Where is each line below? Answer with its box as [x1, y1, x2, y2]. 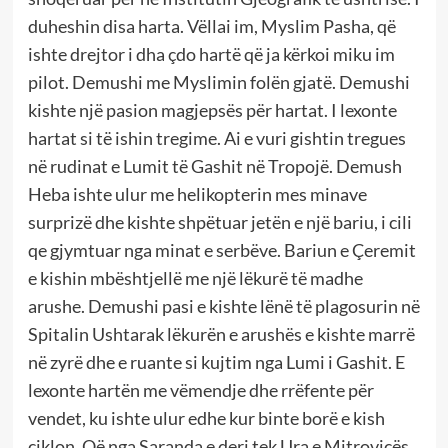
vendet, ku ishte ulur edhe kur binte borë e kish [27, 406, 385, 429]
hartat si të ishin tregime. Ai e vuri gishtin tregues [27, 126, 406, 149]
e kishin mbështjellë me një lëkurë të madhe [27, 266, 363, 289]
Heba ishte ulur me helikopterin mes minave [27, 182, 367, 205]
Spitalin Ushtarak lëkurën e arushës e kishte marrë [27, 322, 415, 345]
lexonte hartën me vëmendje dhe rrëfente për [27, 378, 374, 401]
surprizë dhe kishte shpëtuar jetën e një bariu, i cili [27, 210, 412, 233]
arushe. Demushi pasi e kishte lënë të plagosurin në [27, 294, 420, 317]
